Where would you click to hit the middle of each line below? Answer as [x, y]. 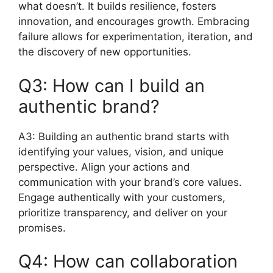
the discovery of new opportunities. [105, 52]
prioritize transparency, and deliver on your [123, 212]
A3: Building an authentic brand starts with [124, 136]
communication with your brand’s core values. [130, 182]
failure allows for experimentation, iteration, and [136, 37]
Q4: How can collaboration [128, 261]
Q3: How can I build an [112, 85]
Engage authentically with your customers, [122, 197]
